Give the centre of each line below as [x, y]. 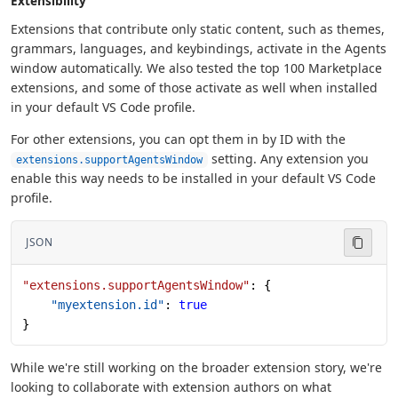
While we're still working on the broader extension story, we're [196, 367]
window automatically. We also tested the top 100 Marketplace [196, 68]
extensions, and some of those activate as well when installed [194, 87]
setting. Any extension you [288, 158]
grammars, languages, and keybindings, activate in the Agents [199, 48]
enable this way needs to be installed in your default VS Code [193, 178]
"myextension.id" [93, 304]
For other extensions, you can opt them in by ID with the [178, 139]
